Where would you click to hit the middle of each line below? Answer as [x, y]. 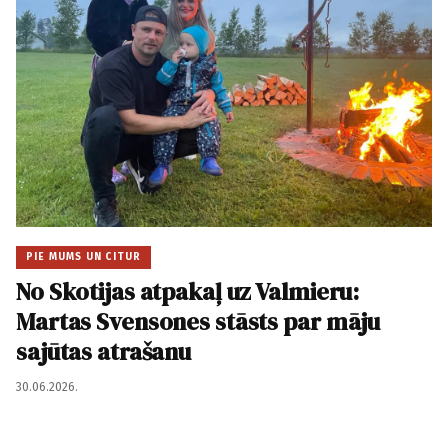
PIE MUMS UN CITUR [84, 257]
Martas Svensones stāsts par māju [198, 321]
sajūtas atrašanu [104, 351]
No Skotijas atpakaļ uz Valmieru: [188, 291]
